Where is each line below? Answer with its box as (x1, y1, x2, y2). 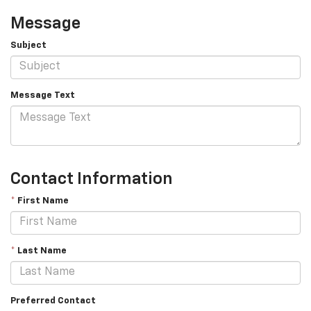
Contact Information (10, 170, 173, 187)
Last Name (15, 246, 67, 255)
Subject (10, 40, 47, 50)
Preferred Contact (10, 296, 96, 305)
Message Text (10, 90, 75, 100)
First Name (15, 196, 69, 205)
